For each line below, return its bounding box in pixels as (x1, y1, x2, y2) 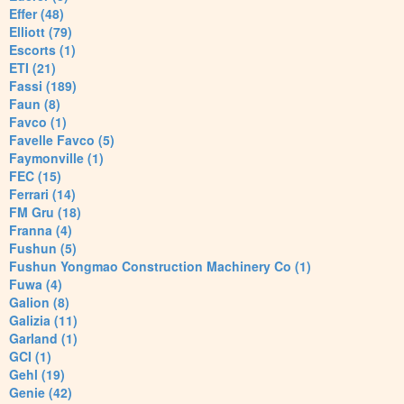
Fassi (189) (9, 77, 77, 96)
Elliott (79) (9, 23, 72, 41)
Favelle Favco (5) (9, 131, 115, 150)
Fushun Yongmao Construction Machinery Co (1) (9, 257, 311, 276)
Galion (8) (9, 293, 69, 312)
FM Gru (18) (9, 203, 81, 222)
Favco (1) (9, 113, 67, 132)
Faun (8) (9, 95, 60, 114)
